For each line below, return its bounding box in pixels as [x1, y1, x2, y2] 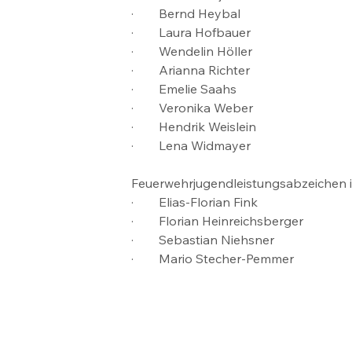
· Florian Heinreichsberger [131, 212, 304, 229]
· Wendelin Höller [131, 42, 253, 59]
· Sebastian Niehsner [131, 231, 275, 247]
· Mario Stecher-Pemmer [131, 250, 295, 266]
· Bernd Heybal [131, 5, 241, 21]
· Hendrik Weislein [131, 118, 257, 134]
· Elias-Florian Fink [131, 193, 258, 210]
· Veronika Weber [131, 99, 254, 115]
